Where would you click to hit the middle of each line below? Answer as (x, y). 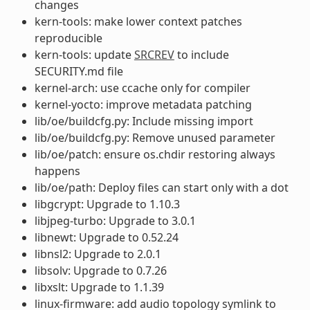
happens (57, 171)
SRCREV (154, 54)
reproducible (68, 38)
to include (201, 54)
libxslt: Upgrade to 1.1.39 (99, 287)
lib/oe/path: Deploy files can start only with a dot (161, 187)
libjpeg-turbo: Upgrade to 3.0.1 (115, 220)
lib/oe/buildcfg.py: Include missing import (144, 121)
